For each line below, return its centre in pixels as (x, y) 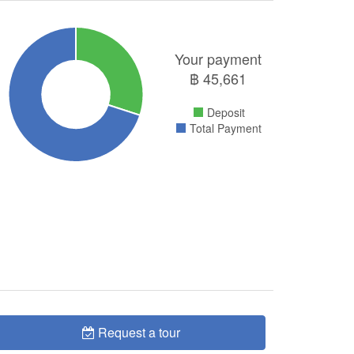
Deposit (226, 112)
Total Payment (226, 128)
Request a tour (139, 332)
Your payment (218, 58)
